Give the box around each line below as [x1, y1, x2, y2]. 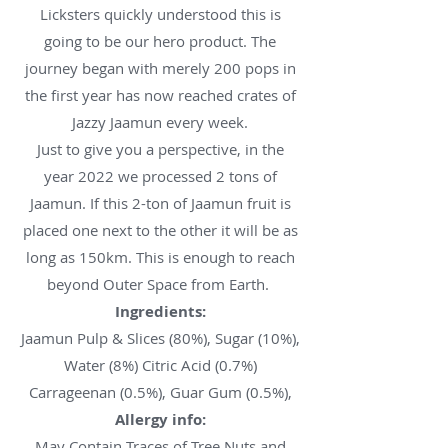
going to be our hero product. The [44, 31, 276, 51]
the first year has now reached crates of [24, 85, 296, 105]
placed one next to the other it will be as [22, 220, 298, 240]
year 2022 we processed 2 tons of [43, 166, 277, 186]
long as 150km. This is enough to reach [25, 247, 295, 267]
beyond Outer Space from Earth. [47, 274, 273, 294]
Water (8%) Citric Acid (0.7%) [63, 355, 257, 375]
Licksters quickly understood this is [39, 4, 281, 24]
